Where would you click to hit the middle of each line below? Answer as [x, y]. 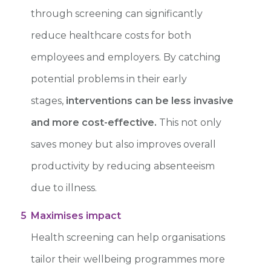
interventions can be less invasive [150, 100]
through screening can [87, 13]
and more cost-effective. [94, 122]
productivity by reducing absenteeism [123, 166]
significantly [174, 13]
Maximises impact [76, 215]
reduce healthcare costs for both [111, 35]
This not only [189, 122]
